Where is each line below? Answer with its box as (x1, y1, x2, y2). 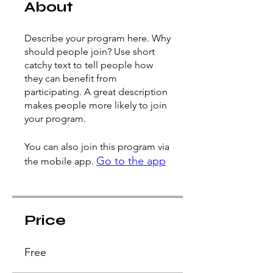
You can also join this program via (24, 140, 169, 152)
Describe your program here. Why (24, 32, 171, 44)
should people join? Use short (24, 45, 155, 57)
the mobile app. (24, 155, 94, 167)
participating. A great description (24, 85, 168, 97)
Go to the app (96, 154, 166, 168)
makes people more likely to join (24, 99, 167, 111)
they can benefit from (24, 72, 117, 84)
